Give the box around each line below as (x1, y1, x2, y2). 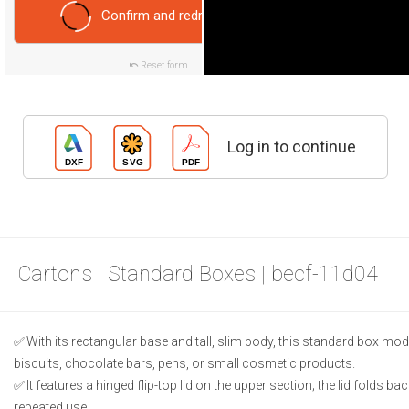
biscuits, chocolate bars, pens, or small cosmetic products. (14, 356, 355, 372)
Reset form (141, 59, 188, 72)
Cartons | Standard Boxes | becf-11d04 (18, 262, 378, 288)
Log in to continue (226, 137, 356, 157)
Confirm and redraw (101, 7, 220, 25)
